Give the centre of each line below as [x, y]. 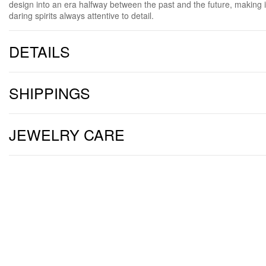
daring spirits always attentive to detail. [81, 16]
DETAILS [39, 51]
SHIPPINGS [50, 93]
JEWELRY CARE [67, 134]
